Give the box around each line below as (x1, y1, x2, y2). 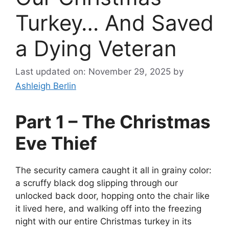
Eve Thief (15, 132, 97, 154)
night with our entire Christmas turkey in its (15, 216, 192, 227)
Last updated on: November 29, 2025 (15, 66, 171, 77)
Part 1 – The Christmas (15, 111, 211, 133)
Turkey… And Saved (15, 9, 214, 36)
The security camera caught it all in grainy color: (15, 165, 212, 176)
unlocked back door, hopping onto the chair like (15, 191, 210, 201)
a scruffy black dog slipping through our (15, 178, 178, 189)
